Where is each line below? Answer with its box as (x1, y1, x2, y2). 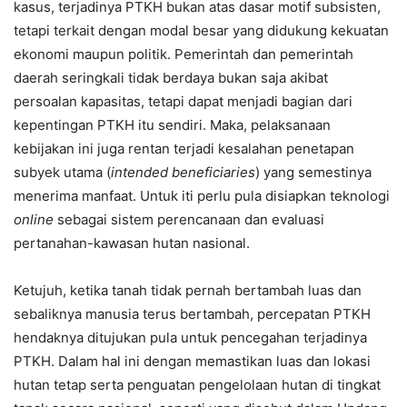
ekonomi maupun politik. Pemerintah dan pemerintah (14, 45, 353, 63)
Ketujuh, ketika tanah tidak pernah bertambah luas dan (14, 282, 362, 299)
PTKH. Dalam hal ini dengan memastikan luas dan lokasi (14, 352, 371, 370)
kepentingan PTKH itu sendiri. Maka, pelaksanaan (14, 116, 331, 134)
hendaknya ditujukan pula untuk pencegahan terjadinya (14, 329, 367, 346)
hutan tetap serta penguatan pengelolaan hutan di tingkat (14, 376, 381, 393)
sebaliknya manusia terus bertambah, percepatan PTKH (14, 305, 371, 323)
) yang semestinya (255, 164, 372, 181)
